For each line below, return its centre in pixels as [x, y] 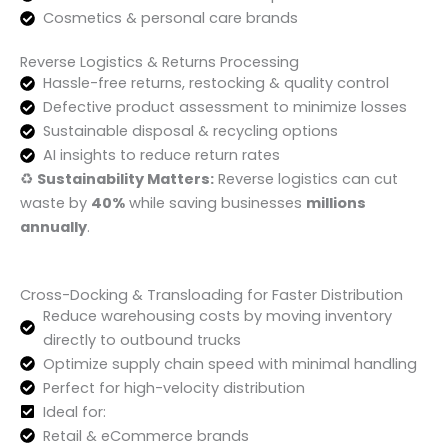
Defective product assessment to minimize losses [225, 107]
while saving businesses [215, 203]
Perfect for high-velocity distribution [174, 387]
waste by [55, 203]
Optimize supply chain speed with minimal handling [230, 363]
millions [336, 203]
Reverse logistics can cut [306, 179]
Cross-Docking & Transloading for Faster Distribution [211, 294]
